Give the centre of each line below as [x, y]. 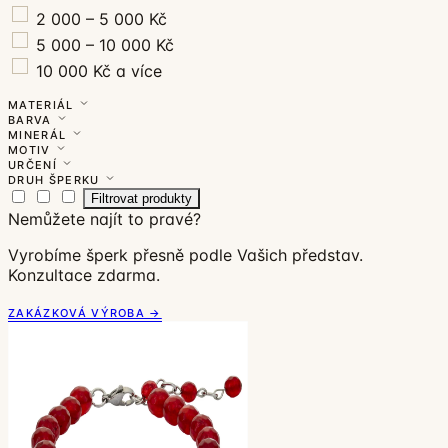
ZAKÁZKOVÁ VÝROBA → [85, 312]
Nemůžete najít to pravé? [104, 218]
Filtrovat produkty [141, 198]
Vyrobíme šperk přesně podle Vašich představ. [185, 254]
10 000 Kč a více [96, 70]
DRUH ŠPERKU [56, 179]
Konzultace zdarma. [84, 274]
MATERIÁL [43, 104]
